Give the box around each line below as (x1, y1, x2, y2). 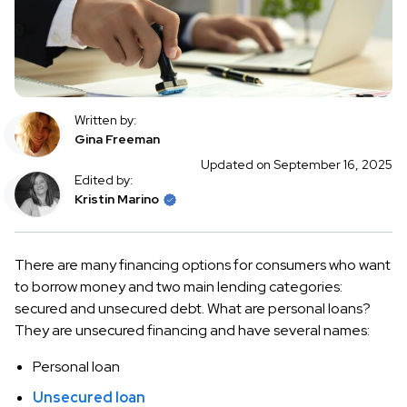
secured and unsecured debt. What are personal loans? (15, 299, 371, 318)
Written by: (74, 112, 137, 128)
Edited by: (74, 172, 134, 188)
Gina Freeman (74, 131, 160, 147)
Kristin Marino (74, 191, 159, 207)
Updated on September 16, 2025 (201, 156, 392, 173)
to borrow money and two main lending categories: (15, 277, 342, 296)
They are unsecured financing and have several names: (15, 321, 370, 340)
